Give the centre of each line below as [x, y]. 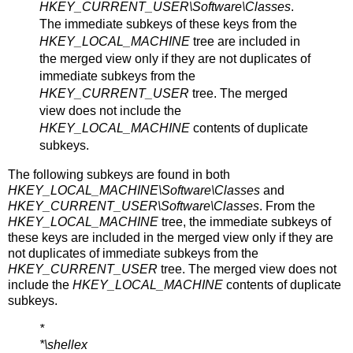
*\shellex [63, 344]
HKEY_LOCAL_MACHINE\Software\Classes [134, 190]
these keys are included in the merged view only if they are [171, 237]
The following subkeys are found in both [119, 174]
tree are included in [245, 41]
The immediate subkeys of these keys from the [168, 24]
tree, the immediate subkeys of [245, 221]
